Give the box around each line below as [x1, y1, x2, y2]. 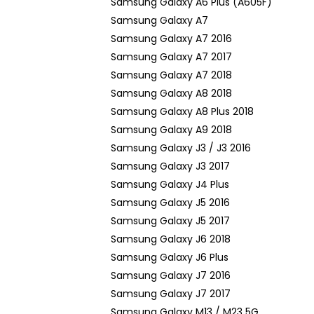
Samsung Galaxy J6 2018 [111, 232, 231, 246]
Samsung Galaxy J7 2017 [111, 287, 231, 301]
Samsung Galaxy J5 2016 [111, 196, 230, 210]
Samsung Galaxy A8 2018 [111, 86, 232, 100]
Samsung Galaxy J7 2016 [111, 268, 231, 282]
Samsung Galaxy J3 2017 [111, 159, 230, 173]
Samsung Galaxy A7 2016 [111, 32, 232, 46]
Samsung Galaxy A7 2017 [111, 50, 232, 64]
